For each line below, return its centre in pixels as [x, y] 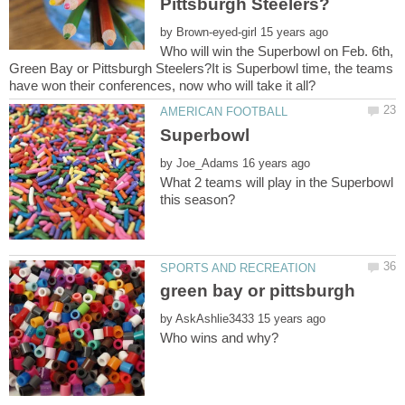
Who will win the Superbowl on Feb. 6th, [277, 52]
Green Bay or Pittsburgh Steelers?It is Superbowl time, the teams [201, 69]
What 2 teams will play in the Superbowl [277, 182]
